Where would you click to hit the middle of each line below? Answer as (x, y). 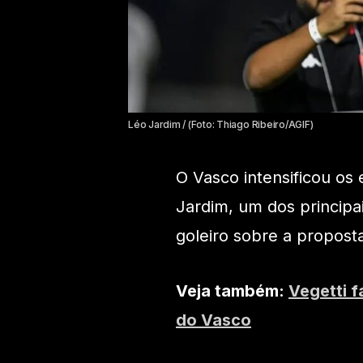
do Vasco (214, 320)
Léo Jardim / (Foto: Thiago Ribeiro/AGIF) (221, 125)
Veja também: (232, 291)
